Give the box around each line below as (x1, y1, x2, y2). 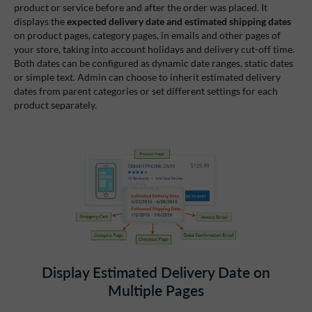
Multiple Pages (108, 280, 204, 301)
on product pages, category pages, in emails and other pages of (14, 29, 281, 41)
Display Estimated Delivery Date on (42, 262, 270, 283)
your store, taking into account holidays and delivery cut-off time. (14, 42, 295, 55)
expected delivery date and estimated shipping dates (67, 15, 291, 27)
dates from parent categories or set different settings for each (14, 84, 278, 97)
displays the (14, 15, 67, 27)
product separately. (14, 98, 97, 111)
